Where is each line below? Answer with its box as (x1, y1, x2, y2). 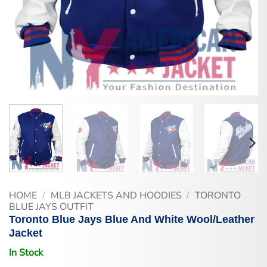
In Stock (9, 246, 43, 259)
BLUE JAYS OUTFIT (9, 200, 94, 213)
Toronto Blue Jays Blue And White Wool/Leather (9, 213, 254, 225)
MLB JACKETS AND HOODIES (50, 188, 182, 202)
